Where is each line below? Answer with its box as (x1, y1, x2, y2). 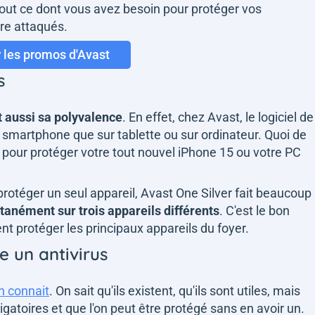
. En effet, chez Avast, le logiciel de (122, 109, 314, 124)
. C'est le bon (219, 202, 290, 218)
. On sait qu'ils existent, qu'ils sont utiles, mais (49, 283, 300, 298)
